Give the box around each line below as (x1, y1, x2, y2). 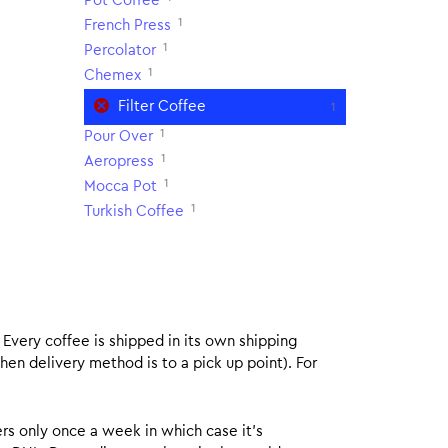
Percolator (83, 43, 156, 58)
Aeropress (83, 154, 154, 169)
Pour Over (83, 129, 153, 144)
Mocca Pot (83, 179, 157, 194)
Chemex (83, 68, 141, 83)
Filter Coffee (117, 99, 206, 114)
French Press (83, 18, 171, 33)
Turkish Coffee (83, 204, 184, 219)
